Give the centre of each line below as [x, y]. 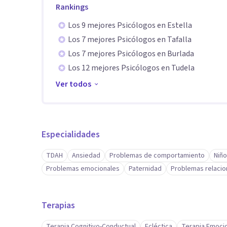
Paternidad [145, 169]
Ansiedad [86, 156]
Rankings [72, 7]
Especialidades [71, 135]
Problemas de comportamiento [157, 156]
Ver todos [73, 84]
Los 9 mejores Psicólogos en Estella [130, 25]
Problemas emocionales [83, 169]
